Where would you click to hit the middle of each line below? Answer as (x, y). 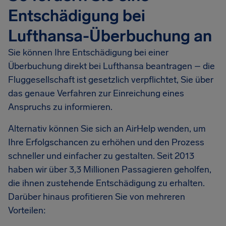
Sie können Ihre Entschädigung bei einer (88, 52)
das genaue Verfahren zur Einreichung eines (96, 93)
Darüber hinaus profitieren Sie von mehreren (97, 197)
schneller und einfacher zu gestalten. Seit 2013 (101, 156)
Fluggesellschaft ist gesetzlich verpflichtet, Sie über (111, 80)
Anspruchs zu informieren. (60, 107)
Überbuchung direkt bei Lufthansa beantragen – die (111, 66)
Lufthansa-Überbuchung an (110, 36)
